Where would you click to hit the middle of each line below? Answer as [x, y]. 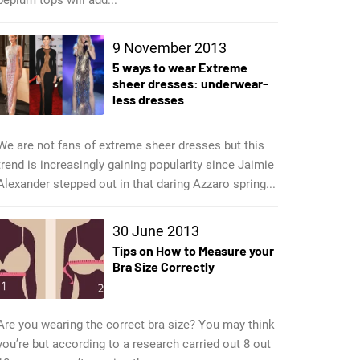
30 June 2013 [155, 231]
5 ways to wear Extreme [180, 67]
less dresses [148, 99]
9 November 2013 [169, 47]
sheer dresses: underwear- [190, 83]
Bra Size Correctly [163, 267]
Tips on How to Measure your [193, 251]
